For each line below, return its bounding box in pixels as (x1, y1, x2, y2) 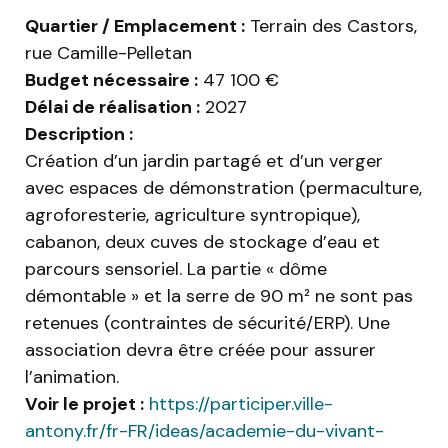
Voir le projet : (25, 392, 144, 417)
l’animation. (25, 365, 119, 390)
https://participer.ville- (144, 392, 333, 417)
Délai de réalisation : (25, 95, 200, 120)
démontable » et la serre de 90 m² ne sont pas (25, 284, 413, 309)
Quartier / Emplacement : (25, 14, 245, 39)
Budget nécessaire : (25, 68, 198, 93)
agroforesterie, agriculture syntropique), (25, 203, 360, 228)
